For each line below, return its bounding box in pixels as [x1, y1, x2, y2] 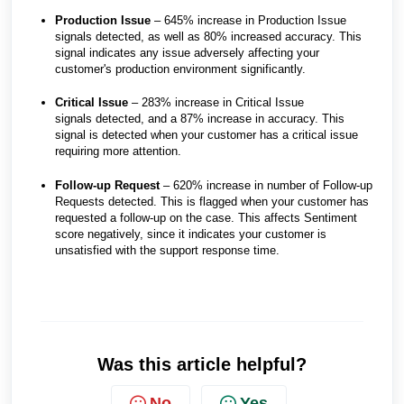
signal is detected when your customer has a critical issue [55, 128, 358, 142]
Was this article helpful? [97, 354, 307, 375]
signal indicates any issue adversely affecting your [55, 45, 319, 60]
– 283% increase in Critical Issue [132, 96, 304, 110]
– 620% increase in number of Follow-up [160, 178, 372, 192]
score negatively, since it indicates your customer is [55, 226, 326, 241]
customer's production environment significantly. [55, 61, 306, 76]
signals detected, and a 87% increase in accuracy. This [55, 112, 344, 126]
